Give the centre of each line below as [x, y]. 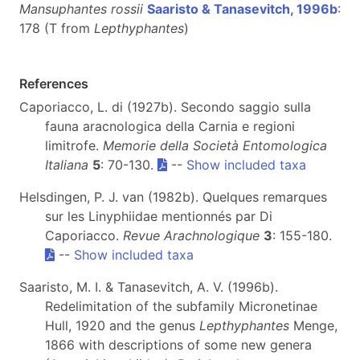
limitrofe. [74, 146]
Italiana [67, 165]
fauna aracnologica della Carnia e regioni [170, 127]
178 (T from [57, 29]
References [54, 84]
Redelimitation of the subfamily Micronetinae [181, 307]
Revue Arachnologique [191, 236]
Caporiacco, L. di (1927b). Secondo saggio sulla [165, 107]
